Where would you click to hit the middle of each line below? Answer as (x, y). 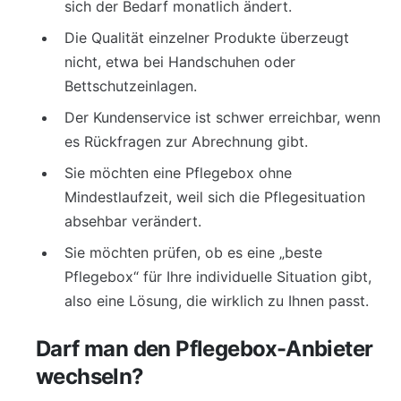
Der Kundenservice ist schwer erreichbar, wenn (222, 117)
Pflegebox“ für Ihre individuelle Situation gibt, (218, 277)
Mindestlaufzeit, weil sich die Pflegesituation (215, 197)
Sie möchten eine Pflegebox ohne (178, 173)
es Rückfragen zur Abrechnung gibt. (186, 141)
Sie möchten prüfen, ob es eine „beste (193, 252)
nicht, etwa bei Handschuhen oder (180, 62)
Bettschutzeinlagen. (131, 86)
